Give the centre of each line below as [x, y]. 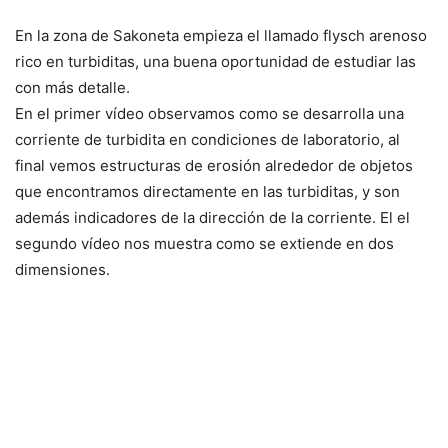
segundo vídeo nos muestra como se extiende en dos [204, 244]
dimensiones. [62, 270]
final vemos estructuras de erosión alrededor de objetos [214, 166]
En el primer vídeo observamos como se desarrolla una [209, 114]
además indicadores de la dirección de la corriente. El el [212, 218]
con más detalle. [72, 88]
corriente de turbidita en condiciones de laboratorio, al [207, 140]
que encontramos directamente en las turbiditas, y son [207, 192]
